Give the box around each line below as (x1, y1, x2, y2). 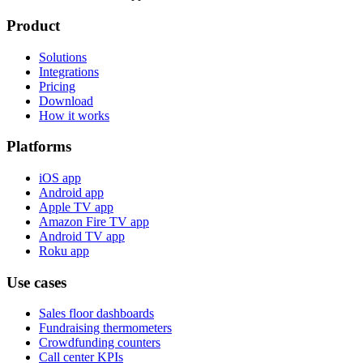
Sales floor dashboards (39, 306, 154, 321)
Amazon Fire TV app (39, 214, 149, 228)
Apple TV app (39, 199, 113, 214)
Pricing (39, 79, 75, 93)
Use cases (6, 273, 66, 291)
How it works (39, 108, 109, 122)
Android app (39, 185, 104, 199)
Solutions (39, 49, 87, 64)
